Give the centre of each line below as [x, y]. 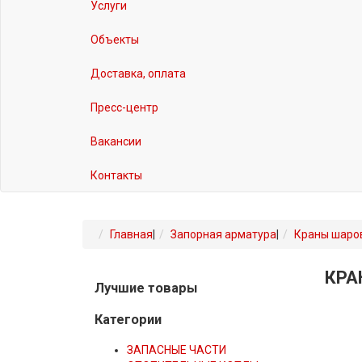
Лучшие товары [146, 288]
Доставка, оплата [138, 74]
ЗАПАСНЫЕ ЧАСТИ [177, 350]
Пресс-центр [124, 108]
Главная [131, 235]
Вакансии [116, 142]
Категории [128, 319]
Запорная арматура [223, 235]
